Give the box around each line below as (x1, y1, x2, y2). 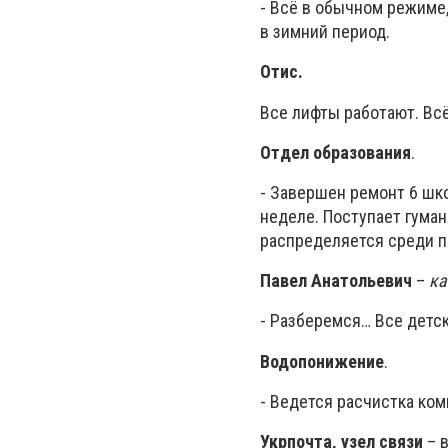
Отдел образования (260, 141, 411, 163)
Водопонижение (260, 350, 384, 372)
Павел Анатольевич (260, 270, 412, 292)
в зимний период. (260, 21, 390, 43)
